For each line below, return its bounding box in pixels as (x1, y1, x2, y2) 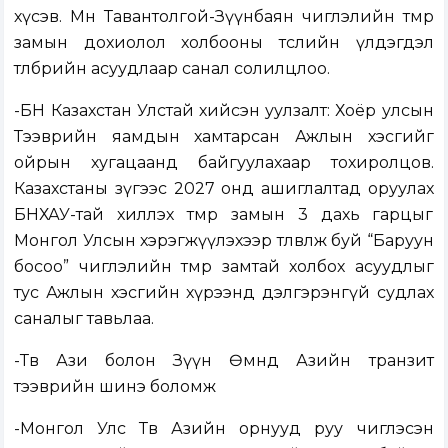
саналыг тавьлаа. (14, 309, 155, 329)
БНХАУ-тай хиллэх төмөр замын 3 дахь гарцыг (14, 205, 434, 225)
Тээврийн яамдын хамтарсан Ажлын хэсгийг (14, 127, 434, 147)
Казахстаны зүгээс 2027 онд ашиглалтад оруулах (14, 179, 434, 199)
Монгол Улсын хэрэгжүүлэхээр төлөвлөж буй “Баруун (14, 231, 434, 251)
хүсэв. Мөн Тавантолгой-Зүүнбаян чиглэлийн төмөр (14, 7, 434, 27)
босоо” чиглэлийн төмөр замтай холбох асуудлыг (14, 257, 434, 277)
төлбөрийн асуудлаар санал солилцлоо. (14, 59, 331, 79)
